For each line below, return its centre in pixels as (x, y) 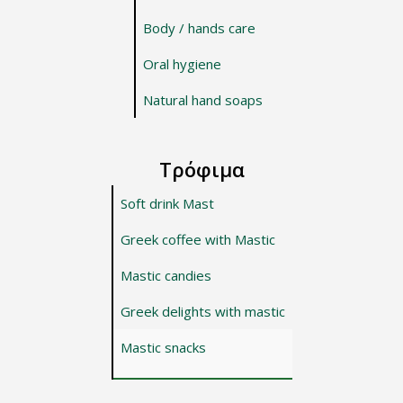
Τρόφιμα (201, 169)
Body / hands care (199, 27)
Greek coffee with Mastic (197, 239)
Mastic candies (166, 275)
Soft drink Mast (167, 203)
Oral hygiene (182, 63)
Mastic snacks (163, 347)
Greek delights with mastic (202, 311)
